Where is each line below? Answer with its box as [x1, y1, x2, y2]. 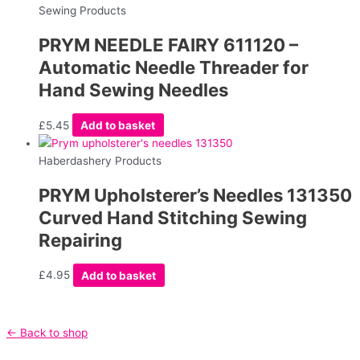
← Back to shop [6, 326, 88, 340]
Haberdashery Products [39, 153, 162, 167]
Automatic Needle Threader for [39, 56, 309, 79]
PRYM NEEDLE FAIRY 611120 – [39, 34, 298, 56]
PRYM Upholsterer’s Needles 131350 [39, 184, 352, 206]
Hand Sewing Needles [39, 79, 228, 101]
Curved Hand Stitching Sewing [39, 207, 307, 228]
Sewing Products [39, 3, 126, 17]
